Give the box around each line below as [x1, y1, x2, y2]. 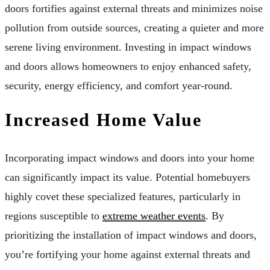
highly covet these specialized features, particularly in [5, 190, 240, 202]
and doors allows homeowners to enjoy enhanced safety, [5, 60, 251, 72]
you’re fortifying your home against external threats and [5, 248, 250, 260]
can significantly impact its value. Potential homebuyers [5, 171, 250, 183]
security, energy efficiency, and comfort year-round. [5, 79, 233, 92]
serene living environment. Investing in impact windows [5, 40, 251, 53]
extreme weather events [102, 209, 206, 222]
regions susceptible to [5, 209, 102, 222]
